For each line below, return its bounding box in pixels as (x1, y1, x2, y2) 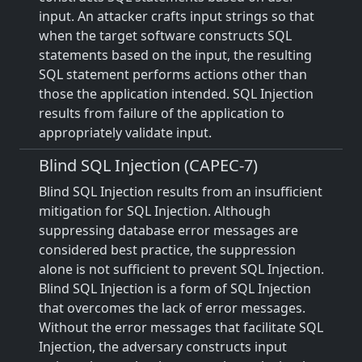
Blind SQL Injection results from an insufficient (39, 183, 322, 200)
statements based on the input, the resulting (39, 46, 312, 64)
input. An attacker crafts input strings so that (39, 7, 314, 25)
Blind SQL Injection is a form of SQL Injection (39, 280, 311, 297)
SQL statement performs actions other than (39, 65, 307, 83)
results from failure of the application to (39, 104, 284, 122)
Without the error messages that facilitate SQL (39, 318, 323, 336)
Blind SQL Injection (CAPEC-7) (39, 154, 258, 176)
